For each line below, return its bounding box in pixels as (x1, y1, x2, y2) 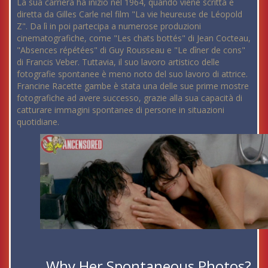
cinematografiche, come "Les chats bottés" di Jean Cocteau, (17, 32, 251, 44)
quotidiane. (17, 115, 59, 127)
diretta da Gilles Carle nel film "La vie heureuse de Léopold (17, 8, 242, 20)
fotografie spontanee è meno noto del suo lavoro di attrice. (17, 68, 248, 80)
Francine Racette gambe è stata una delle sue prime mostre (17, 80, 249, 92)
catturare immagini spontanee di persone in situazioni (17, 103, 224, 115)
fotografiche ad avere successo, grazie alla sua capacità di (17, 92, 242, 103)
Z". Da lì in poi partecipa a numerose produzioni (17, 20, 201, 32)
